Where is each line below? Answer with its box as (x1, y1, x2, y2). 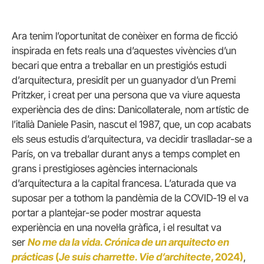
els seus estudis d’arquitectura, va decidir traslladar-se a (12, 133, 252, 145)
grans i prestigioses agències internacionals (12, 162, 197, 174)
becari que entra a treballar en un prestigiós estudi (12, 59, 226, 71)
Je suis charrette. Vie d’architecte (59, 250, 211, 263)
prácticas (12, 250, 54, 263)
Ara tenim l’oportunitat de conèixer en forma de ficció (12, 29, 237, 42)
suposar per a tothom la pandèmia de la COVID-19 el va (12, 192, 249, 204)
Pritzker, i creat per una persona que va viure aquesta (12, 88, 240, 101)
